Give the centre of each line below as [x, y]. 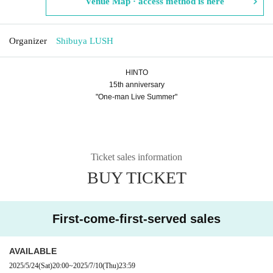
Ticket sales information [136, 157]
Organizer [28, 41]
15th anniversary [136, 84]
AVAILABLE [33, 251]
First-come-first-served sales [136, 218]
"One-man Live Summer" [136, 97]
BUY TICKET [136, 177]
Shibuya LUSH [85, 41]
